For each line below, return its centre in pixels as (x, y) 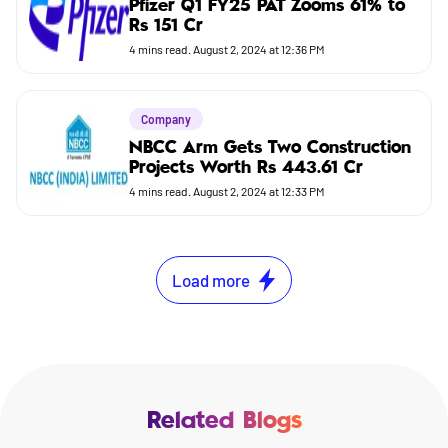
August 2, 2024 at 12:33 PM (259, 191)
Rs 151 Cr (166, 26)
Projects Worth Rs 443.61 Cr (246, 168)
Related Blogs (224, 422)
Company (166, 119)
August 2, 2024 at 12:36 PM (259, 49)
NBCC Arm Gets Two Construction (270, 148)
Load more (211, 279)
